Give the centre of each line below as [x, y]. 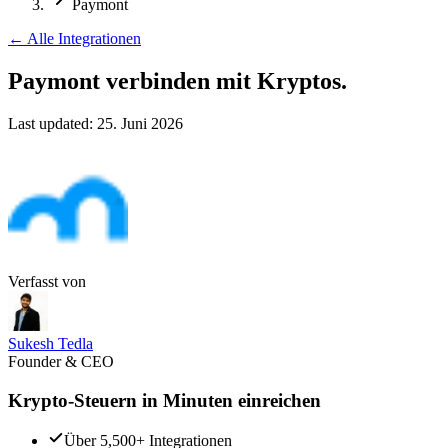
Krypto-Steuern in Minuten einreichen [164, 400]
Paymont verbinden [109, 80]
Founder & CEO [61, 361]
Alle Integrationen [84, 38]
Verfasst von [47, 281]
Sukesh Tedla [50, 343]
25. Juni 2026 [140, 123]
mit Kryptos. [281, 80]
